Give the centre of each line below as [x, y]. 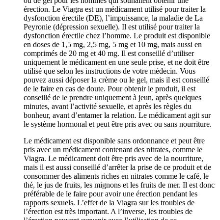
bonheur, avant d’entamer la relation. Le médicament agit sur [117, 115]
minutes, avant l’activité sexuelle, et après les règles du [108, 106]
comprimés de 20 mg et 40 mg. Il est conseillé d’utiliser [109, 53]
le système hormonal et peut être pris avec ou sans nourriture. [118, 124]
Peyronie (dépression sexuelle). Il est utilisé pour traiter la [112, 27]
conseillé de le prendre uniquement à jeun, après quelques [112, 97]
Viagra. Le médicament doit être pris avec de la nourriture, [113, 158]
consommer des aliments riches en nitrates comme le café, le [116, 176]
